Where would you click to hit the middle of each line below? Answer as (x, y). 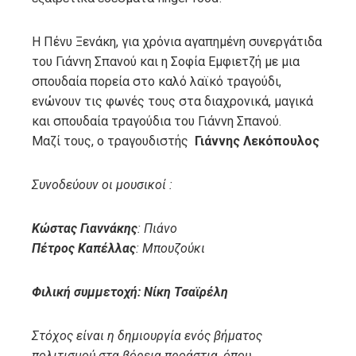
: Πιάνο (157, 229)
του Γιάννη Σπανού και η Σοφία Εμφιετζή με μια (166, 62)
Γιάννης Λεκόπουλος (257, 141)
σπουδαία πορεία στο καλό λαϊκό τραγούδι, (157, 82)
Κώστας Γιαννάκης (85, 229)
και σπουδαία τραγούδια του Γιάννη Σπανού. (157, 122)
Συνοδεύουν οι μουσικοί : (102, 185)
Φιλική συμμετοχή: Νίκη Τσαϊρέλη (130, 292)
